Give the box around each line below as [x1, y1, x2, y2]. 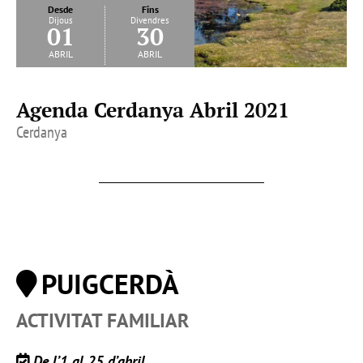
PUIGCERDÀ [41, 266, 179, 302]
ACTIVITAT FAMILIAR [16, 308, 189, 334]
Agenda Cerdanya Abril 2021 [16, 96, 289, 124]
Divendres [130, 15, 169, 27]
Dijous [48, 15, 73, 27]
